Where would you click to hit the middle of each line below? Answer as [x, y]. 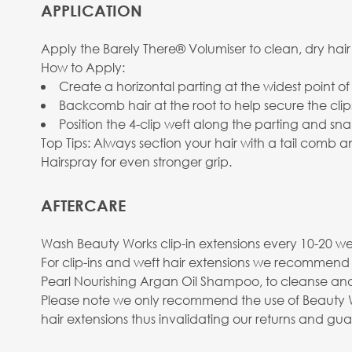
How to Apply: [83, 67]
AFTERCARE [83, 205]
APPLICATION [92, 11]
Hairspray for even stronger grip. [136, 161]
